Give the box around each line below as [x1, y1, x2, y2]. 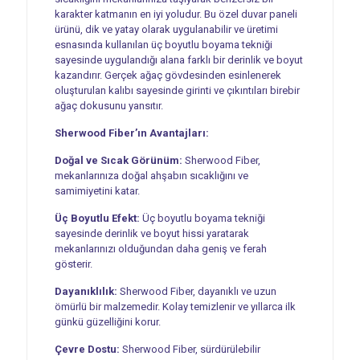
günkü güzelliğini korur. [54, 315, 161, 328]
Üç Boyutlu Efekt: [54, 211, 140, 224]
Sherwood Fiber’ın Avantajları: [54, 126, 209, 139]
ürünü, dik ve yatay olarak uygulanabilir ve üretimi [54, 22, 278, 35]
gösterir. [54, 257, 92, 270]
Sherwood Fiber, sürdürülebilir [119, 342, 260, 355]
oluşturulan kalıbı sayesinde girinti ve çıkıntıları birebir [54, 84, 300, 96]
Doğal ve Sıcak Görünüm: [54, 153, 182, 166]
